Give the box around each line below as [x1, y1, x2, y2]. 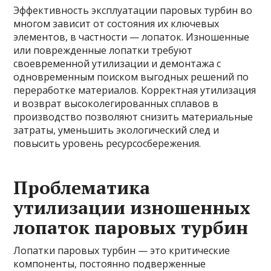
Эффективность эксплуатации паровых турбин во [13, 4, 253, 17]
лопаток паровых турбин [13, 215, 249, 240]
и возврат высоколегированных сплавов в [13, 97, 219, 110]
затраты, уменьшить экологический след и [13, 123, 220, 137]
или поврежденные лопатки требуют [13, 44, 193, 57]
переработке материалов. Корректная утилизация [13, 83, 256, 97]
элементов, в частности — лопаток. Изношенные [13, 30, 250, 44]
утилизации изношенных [13, 195, 251, 220]
